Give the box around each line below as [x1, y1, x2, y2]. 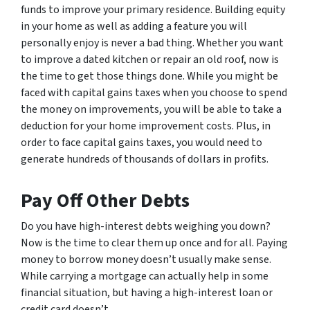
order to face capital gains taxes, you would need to [21, 135, 262, 150]
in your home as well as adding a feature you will [21, 19, 247, 34]
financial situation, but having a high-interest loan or [21, 285, 273, 300]
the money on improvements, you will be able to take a [21, 102, 282, 117]
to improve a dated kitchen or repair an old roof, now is [21, 52, 279, 67]
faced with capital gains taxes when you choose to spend [21, 85, 287, 100]
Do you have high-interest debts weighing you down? [21, 219, 271, 234]
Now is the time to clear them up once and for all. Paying [21, 235, 288, 250]
